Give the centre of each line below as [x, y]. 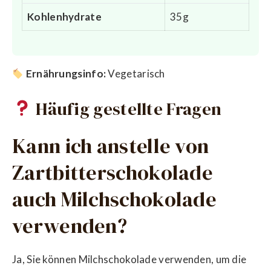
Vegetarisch [135, 74]
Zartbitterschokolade [113, 172]
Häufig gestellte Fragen [127, 109]
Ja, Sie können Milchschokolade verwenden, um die [129, 260]
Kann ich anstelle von [111, 145]
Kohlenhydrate [64, 16]
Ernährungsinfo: [66, 74]
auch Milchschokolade [114, 199]
